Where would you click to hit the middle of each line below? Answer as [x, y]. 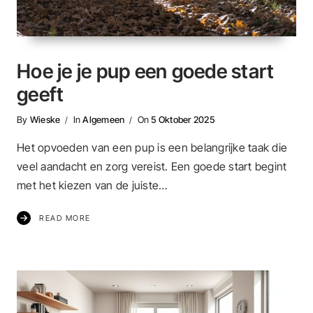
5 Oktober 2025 [183, 119]
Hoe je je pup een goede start [146, 71]
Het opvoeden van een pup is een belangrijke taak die [152, 148]
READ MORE [65, 218]
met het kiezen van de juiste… [92, 185]
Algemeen [104, 119]
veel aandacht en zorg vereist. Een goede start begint [152, 167]
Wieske [45, 119]
